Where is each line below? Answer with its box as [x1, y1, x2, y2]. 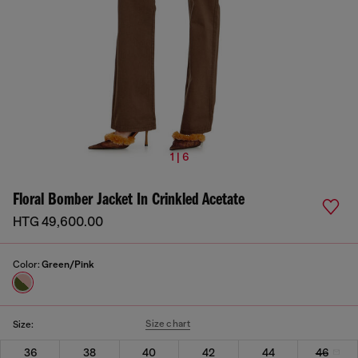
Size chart [145, 318, 191, 329]
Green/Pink [42, 259, 94, 270]
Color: [13, 259, 42, 270]
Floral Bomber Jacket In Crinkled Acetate [13, 191, 245, 209]
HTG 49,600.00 [13, 215, 103, 229]
